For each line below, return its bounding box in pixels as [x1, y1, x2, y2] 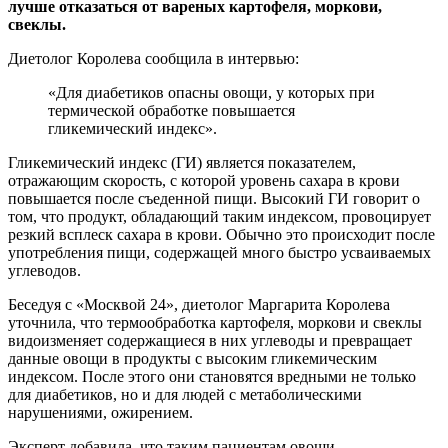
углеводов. [8, 262, 81, 280]
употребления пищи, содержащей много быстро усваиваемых [8, 244, 431, 262]
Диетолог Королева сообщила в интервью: [8, 50, 299, 68]
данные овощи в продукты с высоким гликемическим [8, 350, 377, 368]
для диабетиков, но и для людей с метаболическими [8, 386, 362, 404]
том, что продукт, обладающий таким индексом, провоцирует [8, 208, 431, 226]
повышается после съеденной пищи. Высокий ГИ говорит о [8, 190, 420, 208]
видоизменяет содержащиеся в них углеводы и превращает [8, 332, 412, 350]
